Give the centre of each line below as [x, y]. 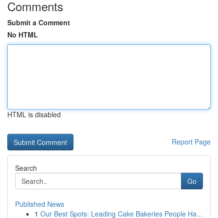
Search [26, 168]
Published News [40, 204]
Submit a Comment [39, 22]
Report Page [191, 142]
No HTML [23, 35]
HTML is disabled [34, 114]
